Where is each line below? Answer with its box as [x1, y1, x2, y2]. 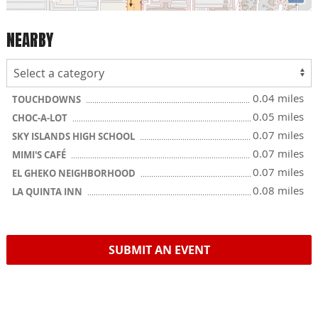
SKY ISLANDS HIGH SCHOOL [12, 130, 137, 143]
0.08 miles [253, 183, 304, 197]
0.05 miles [253, 109, 304, 124]
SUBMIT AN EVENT [108, 242, 210, 258]
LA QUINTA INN [12, 185, 84, 198]
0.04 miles [253, 91, 304, 105]
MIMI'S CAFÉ [12, 148, 68, 161]
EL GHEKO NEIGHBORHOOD [12, 167, 138, 180]
